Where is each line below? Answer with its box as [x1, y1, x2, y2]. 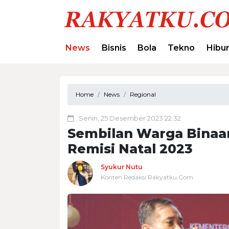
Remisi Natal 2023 [67, 141, 193, 156]
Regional [130, 90, 156, 98]
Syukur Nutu [101, 163, 143, 171]
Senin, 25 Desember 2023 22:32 [79, 113, 181, 122]
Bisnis [101, 43, 126, 53]
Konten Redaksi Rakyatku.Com [101, 173, 193, 181]
